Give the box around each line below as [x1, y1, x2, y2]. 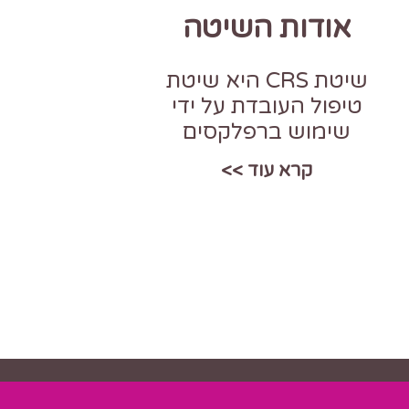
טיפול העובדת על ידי [171, 92, 362, 120]
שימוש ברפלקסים [183, 118, 351, 145]
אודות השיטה [182, 10, 351, 46]
